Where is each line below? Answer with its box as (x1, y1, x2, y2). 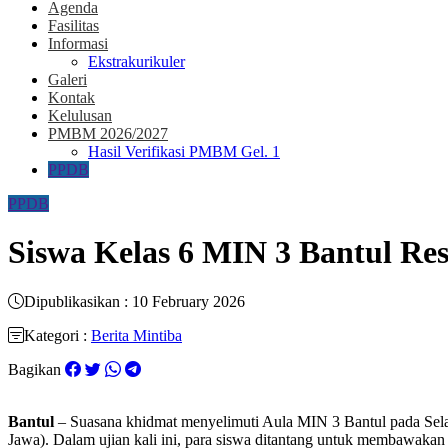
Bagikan (8, 360, 61, 378)
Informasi (48, 34, 108, 52)
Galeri (48, 70, 87, 88)
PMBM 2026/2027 (48, 124, 168, 142)
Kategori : (24, 326, 91, 344)
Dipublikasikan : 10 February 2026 (24, 292, 245, 310)
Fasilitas (48, 16, 99, 34)
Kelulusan (48, 106, 112, 124)
